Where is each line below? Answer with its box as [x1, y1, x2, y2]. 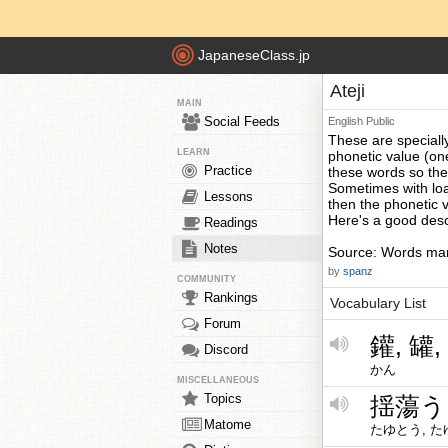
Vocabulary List [330, 295, 426, 311]
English [328, 115, 363, 127]
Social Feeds [204, 114, 280, 129]
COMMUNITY [177, 274, 236, 284]
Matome [204, 417, 251, 432]
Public [366, 115, 395, 127]
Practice [204, 163, 252, 178]
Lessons [204, 189, 253, 204]
